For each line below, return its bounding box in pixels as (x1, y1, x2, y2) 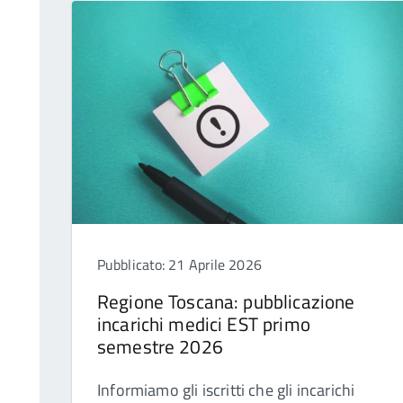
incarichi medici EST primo (97, 309, 310, 339)
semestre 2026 (97, 332, 223, 362)
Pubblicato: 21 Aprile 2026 (97, 254, 262, 276)
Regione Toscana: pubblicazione (97, 287, 355, 317)
